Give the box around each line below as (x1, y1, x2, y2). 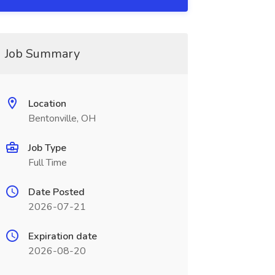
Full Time (28, 156, 67, 169)
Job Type (28, 141, 66, 155)
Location (28, 97, 66, 110)
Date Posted (28, 185, 85, 199)
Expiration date (28, 230, 97, 243)
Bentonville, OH (28, 112, 96, 125)
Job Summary (4, 45, 80, 62)
